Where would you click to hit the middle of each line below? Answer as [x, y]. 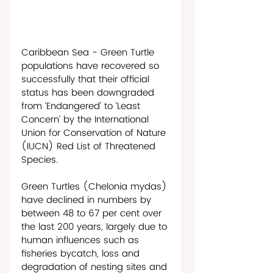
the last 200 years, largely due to [96, 227]
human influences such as [82, 240]
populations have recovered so [92, 66]
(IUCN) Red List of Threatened [90, 146]
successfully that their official [87, 79]
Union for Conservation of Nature [95, 133]
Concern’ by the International [87, 119]
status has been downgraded [89, 93]
